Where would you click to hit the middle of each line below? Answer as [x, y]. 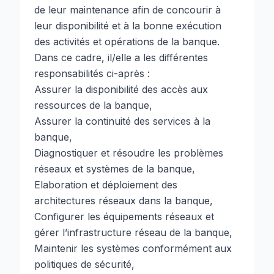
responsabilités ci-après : [92, 73]
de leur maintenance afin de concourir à [128, 10]
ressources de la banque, [93, 105]
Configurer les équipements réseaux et [124, 217]
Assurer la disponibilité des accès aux [121, 89]
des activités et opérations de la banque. [127, 42]
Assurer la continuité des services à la [122, 121]
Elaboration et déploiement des [106, 185]
